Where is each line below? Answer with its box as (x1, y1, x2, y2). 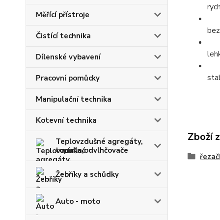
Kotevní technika (36, 115, 97, 125)
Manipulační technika (36, 94, 111, 104)
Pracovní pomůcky (36, 73, 100, 83)
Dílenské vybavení (36, 52, 101, 62)
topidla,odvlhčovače (55, 145, 128, 155)
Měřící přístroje (36, 10, 89, 20)
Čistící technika (36, 31, 91, 41)
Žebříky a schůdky (55, 169, 119, 179)
